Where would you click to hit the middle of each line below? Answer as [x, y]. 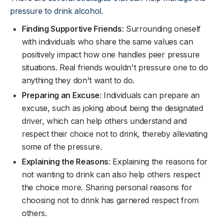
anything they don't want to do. [78, 80]
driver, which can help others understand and [104, 121]
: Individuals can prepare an [149, 95]
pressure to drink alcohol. [56, 11]
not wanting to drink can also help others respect [111, 174]
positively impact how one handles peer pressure [111, 55]
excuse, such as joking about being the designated [112, 108]
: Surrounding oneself [161, 29]
